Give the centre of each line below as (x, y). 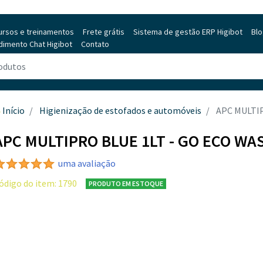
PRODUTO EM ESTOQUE (126, 183)
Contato (95, 44)
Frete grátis (104, 31)
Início (14, 110)
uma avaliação (87, 163)
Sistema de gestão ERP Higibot (188, 31)
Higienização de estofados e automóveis (120, 110)
